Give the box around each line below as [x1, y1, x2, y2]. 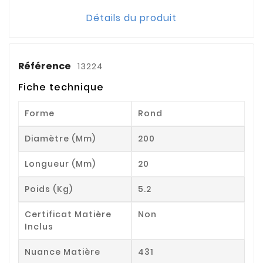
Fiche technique [18, 80, 104, 94]
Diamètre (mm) [25, 132, 96, 144]
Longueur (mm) [25, 157, 96, 170]
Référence [18, 59, 73, 73]
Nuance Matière [25, 245, 100, 258]
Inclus [25, 220, 53, 232]
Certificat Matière [25, 208, 112, 220]
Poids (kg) [25, 183, 73, 195]
